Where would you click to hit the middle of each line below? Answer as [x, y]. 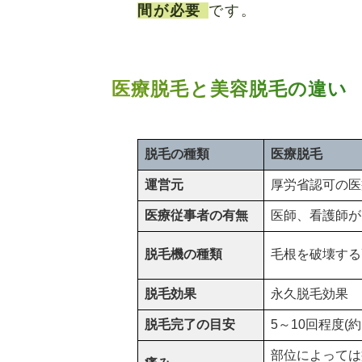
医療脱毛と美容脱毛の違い [230, 90]
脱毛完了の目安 [190, 325]
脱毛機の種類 [183, 255]
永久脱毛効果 [309, 294]
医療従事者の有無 [196, 216]
